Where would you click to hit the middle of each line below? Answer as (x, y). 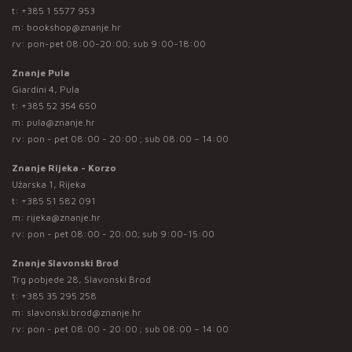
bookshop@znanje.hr (74, 27)
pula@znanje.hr (61, 122)
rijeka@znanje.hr (64, 217)
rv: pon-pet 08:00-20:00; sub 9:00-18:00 (109, 43)
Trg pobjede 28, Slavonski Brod (81, 279)
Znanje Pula (41, 72)
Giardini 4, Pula (46, 89)
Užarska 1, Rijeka (49, 184)
